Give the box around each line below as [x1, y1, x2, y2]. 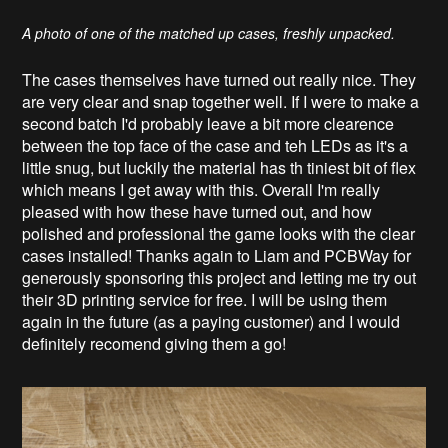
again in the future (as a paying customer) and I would [22, 310, 401, 334]
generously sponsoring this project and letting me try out [22, 266, 417, 290]
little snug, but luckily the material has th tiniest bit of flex [22, 156, 417, 180]
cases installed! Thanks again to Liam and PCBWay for [22, 244, 412, 268]
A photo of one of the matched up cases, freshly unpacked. [22, 23, 396, 44]
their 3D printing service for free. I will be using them [22, 288, 388, 312]
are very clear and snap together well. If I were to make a [22, 90, 420, 114]
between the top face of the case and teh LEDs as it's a [22, 134, 409, 158]
